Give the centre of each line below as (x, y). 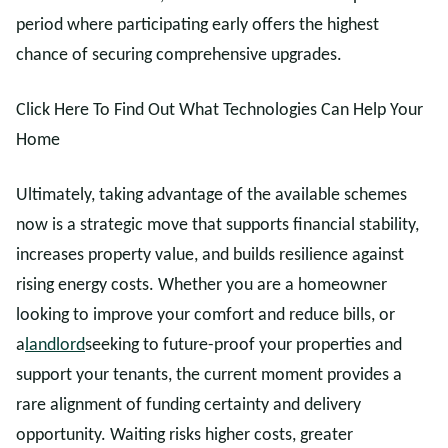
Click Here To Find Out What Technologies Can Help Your (219, 110)
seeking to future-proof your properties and (243, 345)
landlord (55, 345)
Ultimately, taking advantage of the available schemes (211, 195)
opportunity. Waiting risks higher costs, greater (184, 435)
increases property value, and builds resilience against (210, 255)
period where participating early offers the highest (197, 25)
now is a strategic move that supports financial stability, (217, 225)
